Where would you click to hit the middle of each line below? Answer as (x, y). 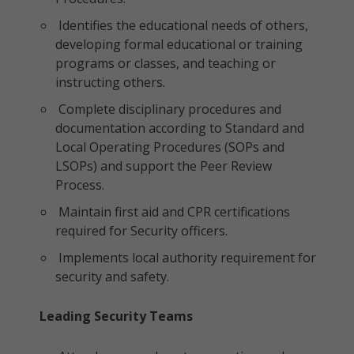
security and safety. (112, 277)
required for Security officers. (141, 231)
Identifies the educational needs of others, (182, 25)
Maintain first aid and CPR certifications (173, 212)
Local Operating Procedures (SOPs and (170, 147)
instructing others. (110, 82)
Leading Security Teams (116, 316)
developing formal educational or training (179, 44)
